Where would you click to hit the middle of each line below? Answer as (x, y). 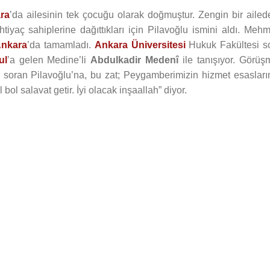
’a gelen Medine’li (49, 60)
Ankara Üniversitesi (140, 45)
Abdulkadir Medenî (135, 60)
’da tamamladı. (61, 45)
